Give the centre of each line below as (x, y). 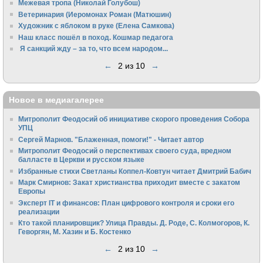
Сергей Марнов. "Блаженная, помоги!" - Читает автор (111, 139)
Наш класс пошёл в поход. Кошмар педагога (96, 37)
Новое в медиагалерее (56, 100)
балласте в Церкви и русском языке (82, 160)
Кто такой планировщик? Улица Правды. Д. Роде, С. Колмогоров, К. (134, 223)
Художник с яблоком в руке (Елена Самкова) (97, 26)
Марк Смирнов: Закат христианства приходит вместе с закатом (129, 183)
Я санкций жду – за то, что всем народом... (93, 49)
